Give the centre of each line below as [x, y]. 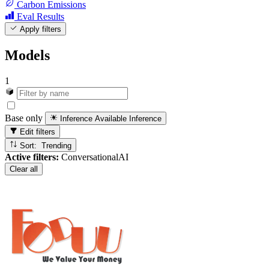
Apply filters [40, 29]
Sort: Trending [57, 145]
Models [27, 55]
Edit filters [37, 132]
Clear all [24, 169]
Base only [24, 118]
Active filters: [32, 157]
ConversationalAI [94, 157]
